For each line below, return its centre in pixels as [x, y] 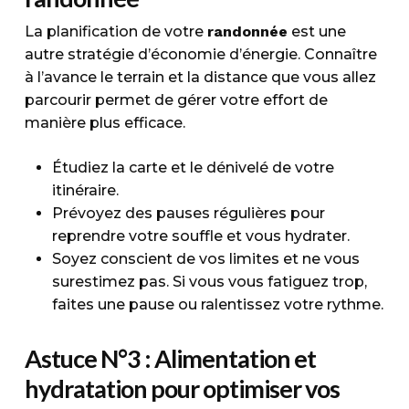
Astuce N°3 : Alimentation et [170, 358]
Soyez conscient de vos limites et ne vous [205, 259]
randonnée [247, 31]
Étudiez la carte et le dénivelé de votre [193, 168]
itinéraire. [85, 190]
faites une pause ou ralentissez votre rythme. [217, 304]
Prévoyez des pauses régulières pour [188, 213]
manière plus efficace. [105, 123]
